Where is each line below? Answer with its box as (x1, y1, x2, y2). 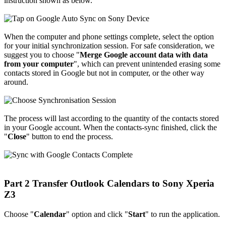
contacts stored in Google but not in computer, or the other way (4, 69, 204, 78)
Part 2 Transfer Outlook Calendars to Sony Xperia (4, 178, 214, 189)
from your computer (4, 60, 74, 69)
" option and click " (66, 209, 128, 218)
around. (4, 78, 28, 87)
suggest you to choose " (4, 50, 80, 60)
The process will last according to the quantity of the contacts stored (4, 114, 219, 123)
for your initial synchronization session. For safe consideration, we (4, 41, 214, 50)
